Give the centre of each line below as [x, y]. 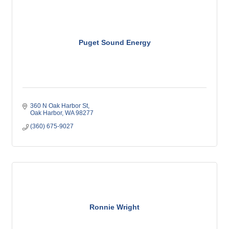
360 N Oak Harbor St [59, 106]
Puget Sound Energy [114, 42]
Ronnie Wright [114, 207]
